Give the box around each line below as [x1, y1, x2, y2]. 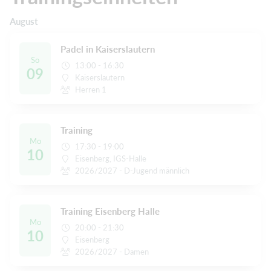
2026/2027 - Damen [75, 247, 149, 257]
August [10, 16, 38, 27]
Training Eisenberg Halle [60, 206, 160, 217]
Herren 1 [75, 85, 107, 95]
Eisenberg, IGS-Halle [75, 154, 147, 164]
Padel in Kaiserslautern [60, 44, 155, 55]
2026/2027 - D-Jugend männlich [75, 166, 190, 176]
